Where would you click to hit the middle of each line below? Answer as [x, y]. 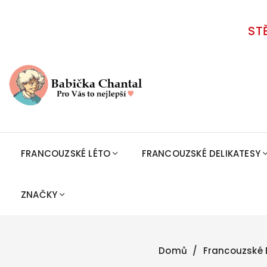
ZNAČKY [39, 194]
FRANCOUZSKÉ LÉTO [66, 153]
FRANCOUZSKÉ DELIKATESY [201, 153]
